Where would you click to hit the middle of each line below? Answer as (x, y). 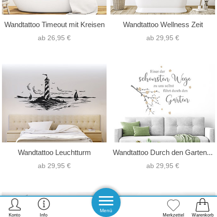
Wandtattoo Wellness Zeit (163, 24)
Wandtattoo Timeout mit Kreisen (54, 24)
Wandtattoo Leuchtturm (54, 153)
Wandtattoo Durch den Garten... (163, 153)
